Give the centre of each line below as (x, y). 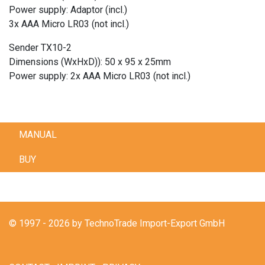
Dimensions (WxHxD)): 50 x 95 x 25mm (90, 62)
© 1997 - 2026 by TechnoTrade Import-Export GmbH (117, 224)
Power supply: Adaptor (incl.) (68, 10)
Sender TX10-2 (40, 48)
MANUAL (38, 135)
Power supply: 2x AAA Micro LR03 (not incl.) (100, 76)
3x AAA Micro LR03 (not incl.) (69, 24)
